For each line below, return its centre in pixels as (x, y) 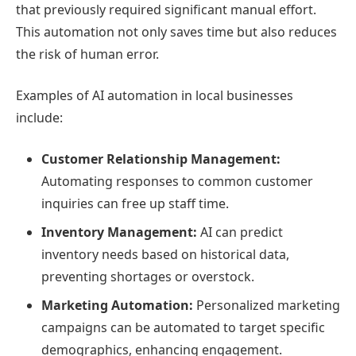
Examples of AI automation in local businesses (155, 95)
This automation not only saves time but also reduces (176, 32)
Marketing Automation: (117, 305)
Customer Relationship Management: (161, 159)
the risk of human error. (87, 54)
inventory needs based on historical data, (165, 254)
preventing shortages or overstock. (148, 277)
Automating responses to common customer (177, 181)
